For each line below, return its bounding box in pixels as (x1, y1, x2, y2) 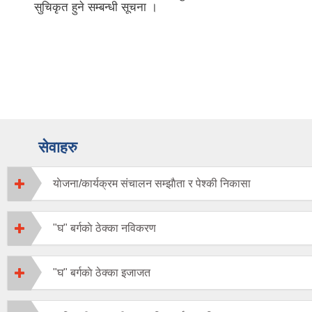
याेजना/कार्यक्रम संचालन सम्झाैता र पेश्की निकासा (53, 178, 251, 190)
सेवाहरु (38, 139, 77, 157)
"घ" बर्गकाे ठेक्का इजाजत (53, 267, 150, 279)
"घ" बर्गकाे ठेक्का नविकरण (53, 222, 156, 235)
